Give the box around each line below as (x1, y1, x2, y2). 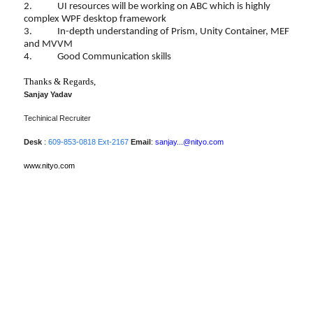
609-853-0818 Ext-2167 (48, 138, 129, 146)
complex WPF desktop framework (24, 14, 166, 24)
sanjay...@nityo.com (155, 138, 224, 146)
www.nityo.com (24, 161, 75, 170)
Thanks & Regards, (24, 76, 96, 87)
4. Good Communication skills (24, 52, 171, 62)
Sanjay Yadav (24, 90, 72, 99)
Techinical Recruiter (24, 114, 91, 122)
